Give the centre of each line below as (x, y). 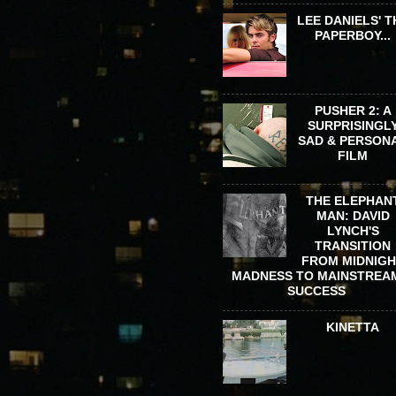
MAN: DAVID (353, 215)
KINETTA (353, 327)
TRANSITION (353, 245)
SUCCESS (316, 290)
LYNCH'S (353, 230)
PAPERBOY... (353, 35)
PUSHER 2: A (353, 110)
